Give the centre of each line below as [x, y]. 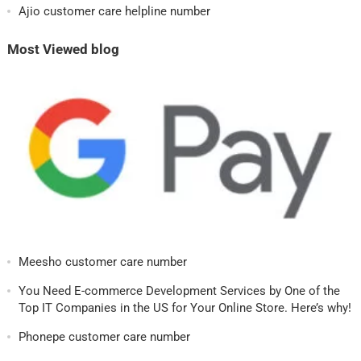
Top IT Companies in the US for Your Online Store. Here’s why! [185, 308]
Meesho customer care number [102, 262]
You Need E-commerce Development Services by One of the [179, 291]
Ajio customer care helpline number [114, 11]
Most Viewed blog [63, 49]
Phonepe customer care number [104, 337]
